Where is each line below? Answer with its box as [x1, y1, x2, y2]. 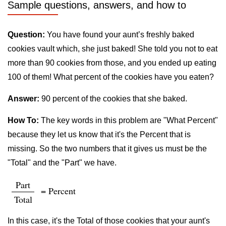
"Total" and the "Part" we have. [8, 158, 117, 167]
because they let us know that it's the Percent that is [8, 130, 191, 139]
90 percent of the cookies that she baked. [39, 94, 187, 103]
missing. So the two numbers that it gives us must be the [8, 144, 207, 153]
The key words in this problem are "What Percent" [39, 116, 218, 125]
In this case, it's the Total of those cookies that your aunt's [8, 216, 210, 225]
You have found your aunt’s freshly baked [45, 30, 194, 39]
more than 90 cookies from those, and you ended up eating [8, 59, 216, 67]
